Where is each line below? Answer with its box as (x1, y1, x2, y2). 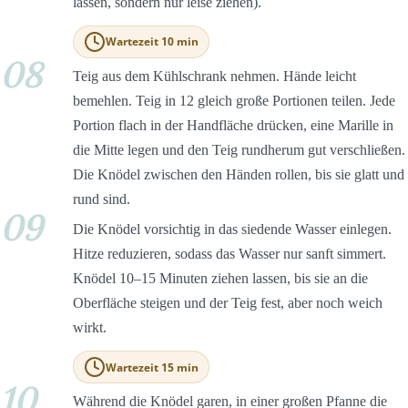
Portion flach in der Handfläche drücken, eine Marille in (73, 117, 393, 134)
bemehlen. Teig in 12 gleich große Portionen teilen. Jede (73, 93, 395, 109)
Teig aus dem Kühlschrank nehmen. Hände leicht (73, 68, 356, 85)
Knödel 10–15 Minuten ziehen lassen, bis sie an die (73, 270, 368, 287)
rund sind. (73, 191, 130, 208)
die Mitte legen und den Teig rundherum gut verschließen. (73, 142, 405, 158)
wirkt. (73, 320, 107, 336)
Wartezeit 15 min (106, 359, 199, 375)
